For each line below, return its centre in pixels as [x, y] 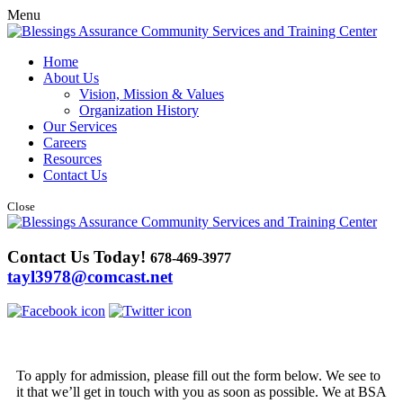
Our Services [80, 126]
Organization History [139, 110]
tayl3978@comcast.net [90, 276]
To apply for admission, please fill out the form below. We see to [198, 376]
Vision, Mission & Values [152, 94]
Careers [65, 143]
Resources [72, 159]
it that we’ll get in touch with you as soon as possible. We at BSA [201, 392]
